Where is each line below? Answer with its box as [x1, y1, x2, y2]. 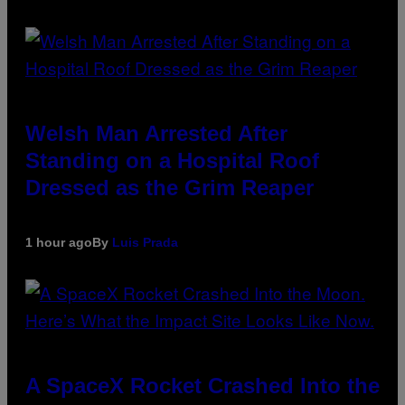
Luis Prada [112, 235, 178, 250]
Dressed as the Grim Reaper [25, 175, 314, 201]
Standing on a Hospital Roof [25, 148, 319, 174]
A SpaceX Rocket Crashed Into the [25, 373, 380, 399]
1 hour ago [25, 235, 92, 250]
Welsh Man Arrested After [25, 121, 287, 146]
